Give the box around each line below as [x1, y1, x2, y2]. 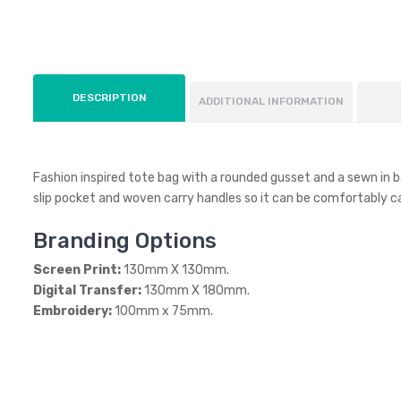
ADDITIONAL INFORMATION [199, 94, 344, 107]
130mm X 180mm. [144, 282, 250, 298]
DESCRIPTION [72, 90, 147, 104]
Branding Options [33, 227, 217, 253]
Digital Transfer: [33, 282, 144, 298]
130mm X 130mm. [124, 261, 229, 277]
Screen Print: [33, 261, 124, 277]
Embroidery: [33, 303, 115, 319]
